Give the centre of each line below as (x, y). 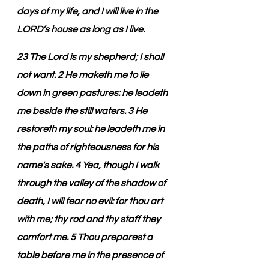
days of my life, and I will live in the (88, 11)
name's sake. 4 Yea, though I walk (89, 165)
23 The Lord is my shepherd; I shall (91, 57)
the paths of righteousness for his (89, 147)
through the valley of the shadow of (92, 183)
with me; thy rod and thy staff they (89, 219)
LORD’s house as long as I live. (81, 29)
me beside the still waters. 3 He (83, 111)
